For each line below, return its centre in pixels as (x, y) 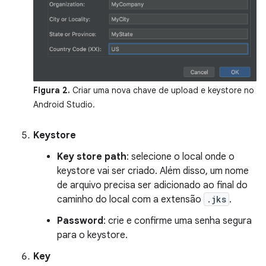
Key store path (92, 157)
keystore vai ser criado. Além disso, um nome (153, 171)
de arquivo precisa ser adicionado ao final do (152, 186)
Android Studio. (64, 105)
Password (80, 221)
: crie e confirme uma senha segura (178, 221)
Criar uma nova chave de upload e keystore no (162, 91)
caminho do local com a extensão (130, 200)
